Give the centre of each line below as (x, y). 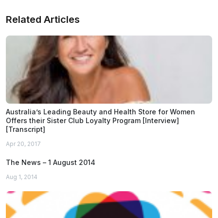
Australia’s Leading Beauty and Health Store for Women (100, 111)
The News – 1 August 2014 (51, 162)
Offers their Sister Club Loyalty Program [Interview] (92, 120)
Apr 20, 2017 (23, 144)
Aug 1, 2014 (22, 177)
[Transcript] (26, 129)
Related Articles (43, 19)
